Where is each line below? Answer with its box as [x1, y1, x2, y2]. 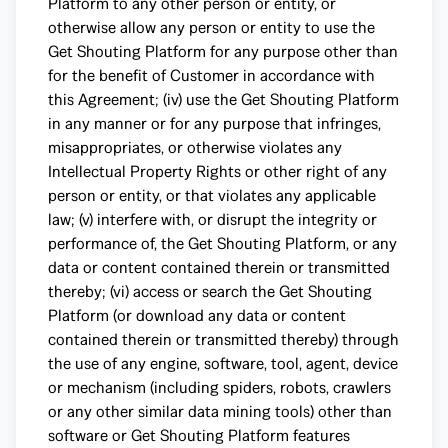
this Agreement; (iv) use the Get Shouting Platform [48, 89, 399, 110]
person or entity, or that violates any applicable [48, 185, 376, 206]
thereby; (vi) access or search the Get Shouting [48, 281, 372, 302]
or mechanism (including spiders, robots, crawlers [48, 377, 391, 398]
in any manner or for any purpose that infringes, [48, 113, 381, 134]
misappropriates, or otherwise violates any [48, 137, 342, 158]
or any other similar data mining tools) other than [48, 401, 392, 422]
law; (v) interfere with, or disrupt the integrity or [48, 209, 377, 230]
